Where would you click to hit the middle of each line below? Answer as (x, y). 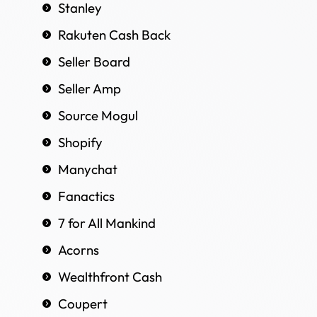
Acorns (79, 249)
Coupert (83, 303)
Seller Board (94, 61)
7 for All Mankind (107, 223)
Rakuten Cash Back (114, 34)
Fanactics (86, 196)
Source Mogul (98, 115)
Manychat (88, 169)
